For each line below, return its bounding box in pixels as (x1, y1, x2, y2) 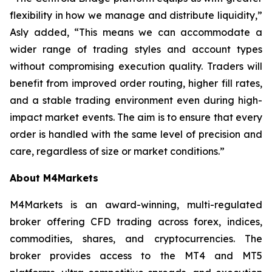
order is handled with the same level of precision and (10, 128, 262, 140)
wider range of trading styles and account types (10, 43, 262, 55)
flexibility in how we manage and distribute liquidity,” (10, 9, 262, 21)
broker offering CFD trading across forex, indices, (10, 216, 262, 228)
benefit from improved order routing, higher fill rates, (10, 77, 262, 89)
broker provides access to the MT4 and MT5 (10, 250, 262, 262)
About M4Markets (10, 172, 98, 184)
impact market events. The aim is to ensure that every (10, 111, 262, 123)
